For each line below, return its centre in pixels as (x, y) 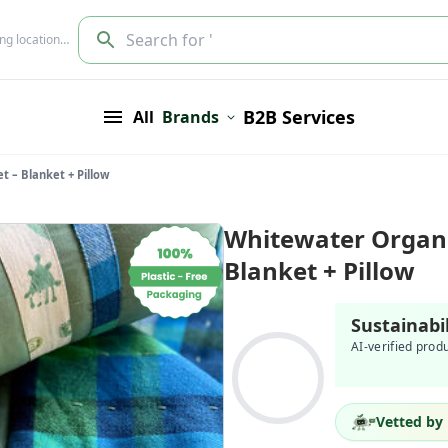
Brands (190, 117)
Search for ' (169, 39)
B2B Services (299, 117)
